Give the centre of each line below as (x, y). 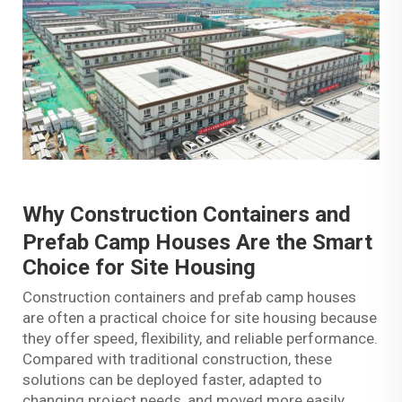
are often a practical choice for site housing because (200, 317)
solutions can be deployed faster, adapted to (172, 379)
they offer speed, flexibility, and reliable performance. (200, 338)
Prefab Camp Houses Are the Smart (197, 242)
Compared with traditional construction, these (177, 358)
